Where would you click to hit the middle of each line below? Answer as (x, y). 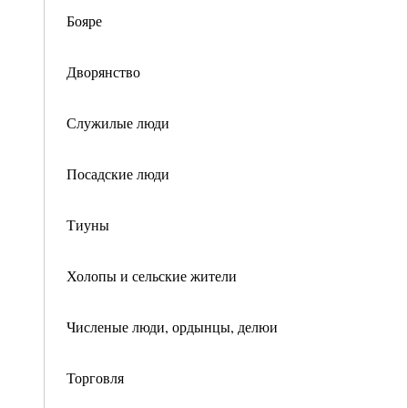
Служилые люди (118, 122)
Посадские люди (118, 173)
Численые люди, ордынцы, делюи (172, 326)
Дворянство (103, 71)
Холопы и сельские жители (152, 275)
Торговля (95, 377)
